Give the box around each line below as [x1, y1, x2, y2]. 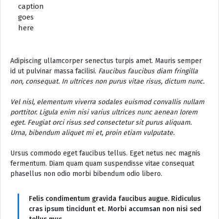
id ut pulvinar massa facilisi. [10, 66, 98, 75]
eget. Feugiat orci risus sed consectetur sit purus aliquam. [10, 118, 192, 127]
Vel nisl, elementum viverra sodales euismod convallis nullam [10, 97, 204, 106]
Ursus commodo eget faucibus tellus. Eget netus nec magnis [10, 149, 200, 157]
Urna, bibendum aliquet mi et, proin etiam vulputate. [10, 128, 175, 137]
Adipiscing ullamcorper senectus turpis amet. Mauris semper [10, 56, 202, 65]
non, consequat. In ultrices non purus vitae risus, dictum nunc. [10, 77, 204, 86]
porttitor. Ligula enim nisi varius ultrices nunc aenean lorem [10, 108, 197, 116]
